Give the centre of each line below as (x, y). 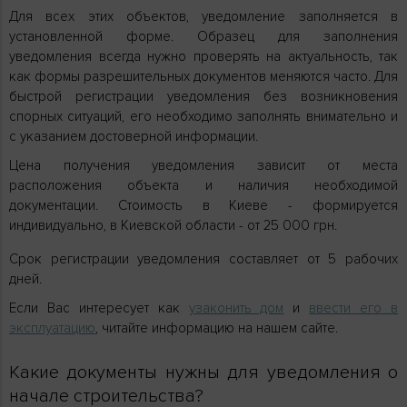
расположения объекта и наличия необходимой (203, 185)
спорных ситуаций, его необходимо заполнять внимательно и (203, 116)
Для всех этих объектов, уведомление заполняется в (203, 16)
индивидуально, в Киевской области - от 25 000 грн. (175, 225)
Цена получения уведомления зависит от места (203, 165)
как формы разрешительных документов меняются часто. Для (203, 76)
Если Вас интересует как (99, 308)
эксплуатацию (52, 328)
